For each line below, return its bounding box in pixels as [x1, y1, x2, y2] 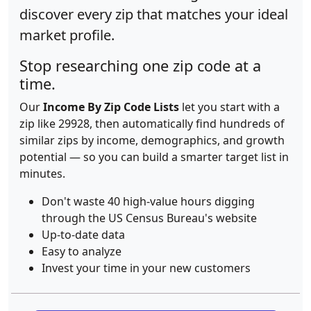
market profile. [19, 26, 115, 44]
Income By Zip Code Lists [43, 99, 179, 115]
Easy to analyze [42, 244, 121, 259]
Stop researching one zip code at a [19, 56, 261, 76]
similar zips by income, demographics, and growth [19, 133, 285, 148]
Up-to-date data [42, 227, 125, 242]
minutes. [19, 166, 65, 181]
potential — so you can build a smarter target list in [19, 149, 289, 165]
